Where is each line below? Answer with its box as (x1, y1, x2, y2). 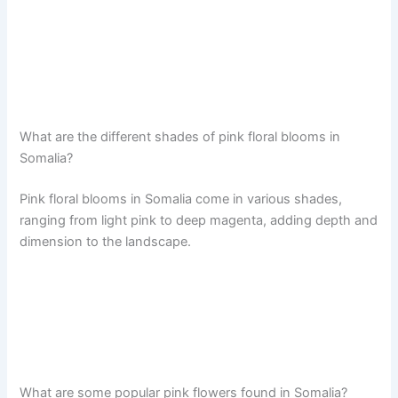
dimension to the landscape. (20, 234, 192, 251)
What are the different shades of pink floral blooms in (20, 129, 341, 146)
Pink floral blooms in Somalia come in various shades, (20, 191, 343, 208)
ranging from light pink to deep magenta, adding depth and (20, 212, 378, 229)
